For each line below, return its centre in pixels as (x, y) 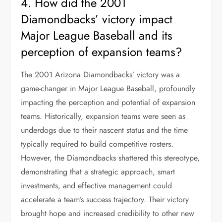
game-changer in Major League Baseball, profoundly (108, 88)
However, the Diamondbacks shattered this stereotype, (111, 158)
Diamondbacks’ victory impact (97, 19)
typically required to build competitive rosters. (97, 144)
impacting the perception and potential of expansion (108, 102)
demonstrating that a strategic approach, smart (98, 172)
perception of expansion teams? (102, 52)
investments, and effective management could (97, 186)
